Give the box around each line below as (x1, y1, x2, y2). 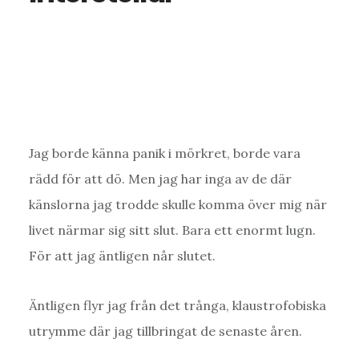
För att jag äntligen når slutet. (28, 247, 216, 264)
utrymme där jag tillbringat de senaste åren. (28, 322, 302, 339)
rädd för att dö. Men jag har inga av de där (28, 170, 292, 187)
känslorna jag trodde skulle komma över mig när (28, 196, 327, 212)
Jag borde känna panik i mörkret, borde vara (28, 144, 301, 161)
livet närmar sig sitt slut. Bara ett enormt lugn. (28, 221, 316, 238)
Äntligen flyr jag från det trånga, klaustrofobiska (28, 296, 326, 313)
